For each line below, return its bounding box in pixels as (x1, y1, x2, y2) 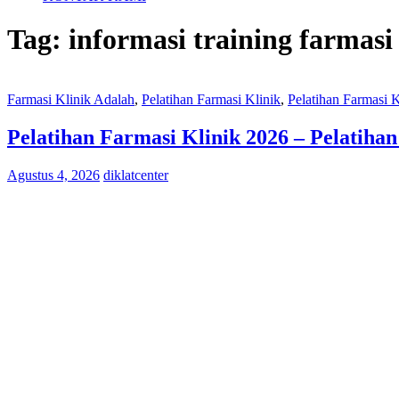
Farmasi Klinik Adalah (7, 91, 134, 107)
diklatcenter (103, 167, 168, 183)
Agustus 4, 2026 (7, 167, 100, 183)
